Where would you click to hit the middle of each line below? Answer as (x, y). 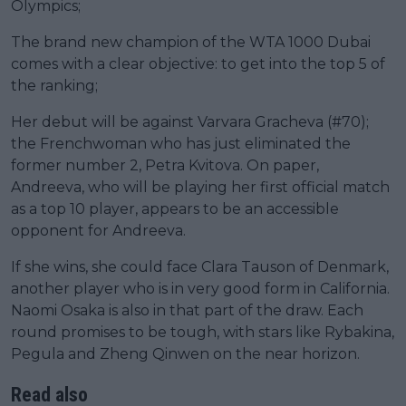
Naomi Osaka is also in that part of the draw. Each (187, 310)
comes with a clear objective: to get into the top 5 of (198, 63)
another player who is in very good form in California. (200, 288)
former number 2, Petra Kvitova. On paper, (165, 165)
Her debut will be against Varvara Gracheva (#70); (190, 121)
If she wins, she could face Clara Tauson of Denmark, (200, 266)
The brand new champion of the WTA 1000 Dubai (191, 42)
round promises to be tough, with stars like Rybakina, (203, 332)
